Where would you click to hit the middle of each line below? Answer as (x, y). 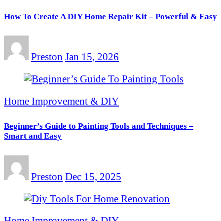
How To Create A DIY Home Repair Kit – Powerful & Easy (110, 16)
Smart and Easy (33, 136)
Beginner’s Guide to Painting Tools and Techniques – (99, 126)
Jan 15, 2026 (92, 57)
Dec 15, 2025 (93, 176)
